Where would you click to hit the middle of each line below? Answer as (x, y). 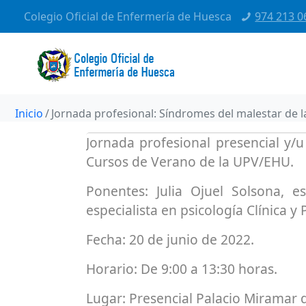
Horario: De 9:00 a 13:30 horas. (182, 269)
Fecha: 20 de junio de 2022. (170, 239)
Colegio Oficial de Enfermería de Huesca (128, 16)
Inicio (29, 113)
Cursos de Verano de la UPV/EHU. (190, 162)
